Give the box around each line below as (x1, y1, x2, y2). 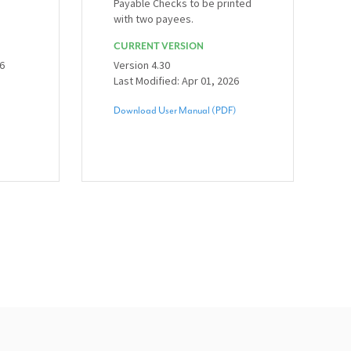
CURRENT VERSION (114, 39, 204, 52)
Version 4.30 (114, 57, 170, 72)
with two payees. (114, 11, 194, 26)
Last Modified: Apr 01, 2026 (114, 73, 239, 88)
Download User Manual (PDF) (114, 103, 237, 117)
